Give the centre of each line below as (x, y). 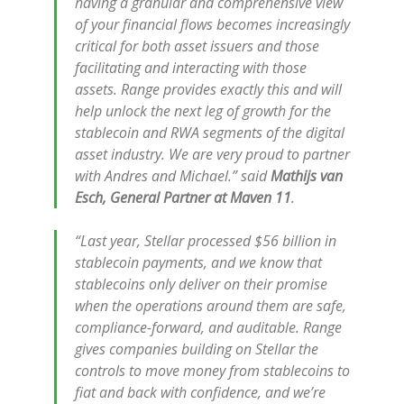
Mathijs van (305, 176)
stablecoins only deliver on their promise (201, 284)
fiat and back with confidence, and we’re (200, 392)
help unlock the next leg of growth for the (203, 111)
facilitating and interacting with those (191, 68)
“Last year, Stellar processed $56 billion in (206, 241)
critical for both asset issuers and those (197, 46)
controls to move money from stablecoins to (212, 371)
